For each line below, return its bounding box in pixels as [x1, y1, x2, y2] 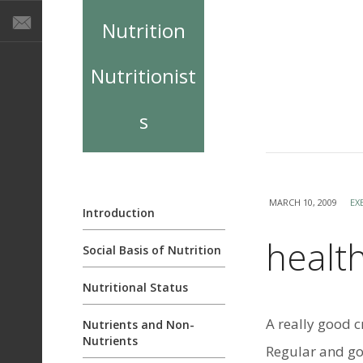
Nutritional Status [83, 280, 188, 295]
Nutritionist [91, 62, 196, 89]
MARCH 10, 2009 [269, 196, 337, 208]
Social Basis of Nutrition [83, 242, 221, 258]
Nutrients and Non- [83, 317, 194, 332]
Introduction [83, 205, 155, 220]
